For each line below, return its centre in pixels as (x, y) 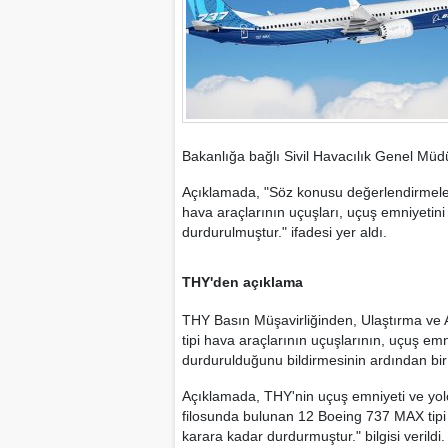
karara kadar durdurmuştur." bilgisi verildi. (313, 436)
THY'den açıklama (242, 282)
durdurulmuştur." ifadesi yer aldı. (284, 232)
